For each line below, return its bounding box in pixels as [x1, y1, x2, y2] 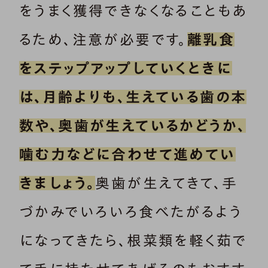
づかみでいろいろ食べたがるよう [19, 205, 242, 220]
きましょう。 [19, 176, 96, 191]
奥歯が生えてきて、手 [95, 176, 238, 191]
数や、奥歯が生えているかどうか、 [19, 118, 246, 133]
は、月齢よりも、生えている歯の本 [19, 90, 247, 105]
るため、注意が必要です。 [19, 32, 187, 47]
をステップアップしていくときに [19, 61, 232, 76]
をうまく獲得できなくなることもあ [19, 4, 248, 19]
